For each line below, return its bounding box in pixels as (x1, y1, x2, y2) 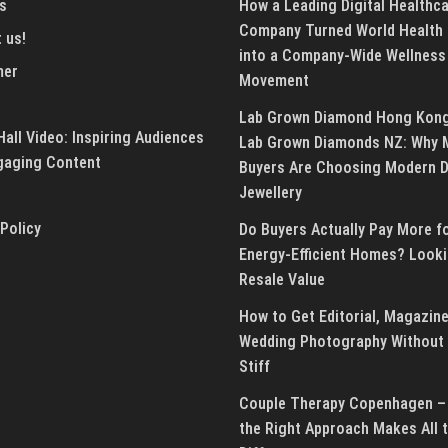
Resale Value (239, 269, 325, 289)
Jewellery (239, 182, 310, 202)
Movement (239, 70, 309, 90)
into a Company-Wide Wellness (239, 45, 446, 65)
